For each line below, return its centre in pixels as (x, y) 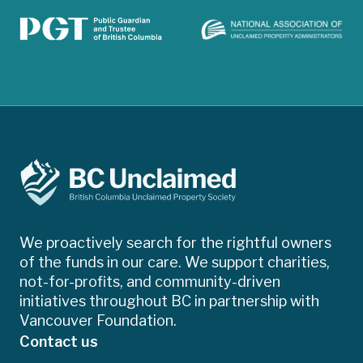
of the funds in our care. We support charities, (175, 262)
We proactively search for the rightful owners (175, 242)
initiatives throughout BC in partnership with (169, 301)
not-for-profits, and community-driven (150, 281)
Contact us (59, 341)
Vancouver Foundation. (98, 320)
